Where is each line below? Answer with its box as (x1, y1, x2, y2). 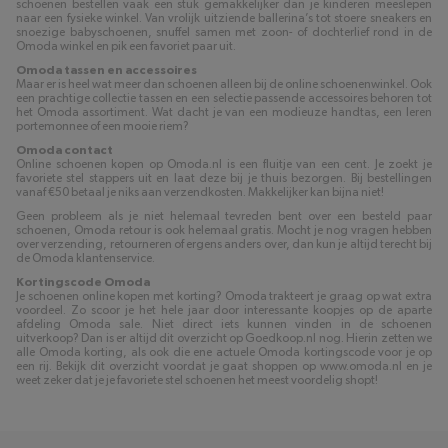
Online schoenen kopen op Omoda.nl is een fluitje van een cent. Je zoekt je (16, 158, 432, 171)
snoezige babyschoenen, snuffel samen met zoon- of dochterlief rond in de (16, 26, 432, 39)
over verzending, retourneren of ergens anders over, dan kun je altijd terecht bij (16, 238, 432, 251)
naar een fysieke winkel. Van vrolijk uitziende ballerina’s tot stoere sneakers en (16, 12, 432, 25)
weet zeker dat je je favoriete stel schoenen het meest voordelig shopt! (16, 374, 378, 387)
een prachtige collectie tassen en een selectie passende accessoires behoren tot (16, 92, 432, 105)
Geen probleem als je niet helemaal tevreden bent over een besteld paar (16, 210, 432, 223)
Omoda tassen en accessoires (16, 64, 197, 77)
